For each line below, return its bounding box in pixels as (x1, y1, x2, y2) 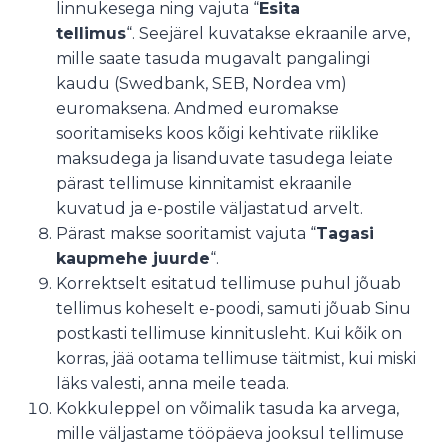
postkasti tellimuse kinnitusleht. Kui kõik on (56, 324, 402, 343)
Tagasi (316, 224, 374, 243)
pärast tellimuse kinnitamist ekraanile (56, 174, 352, 193)
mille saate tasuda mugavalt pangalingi (56, 49, 370, 68)
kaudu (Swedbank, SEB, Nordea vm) (56, 74, 347, 93)
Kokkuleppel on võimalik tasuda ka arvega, (56, 399, 399, 418)
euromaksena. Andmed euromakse (56, 99, 339, 118)
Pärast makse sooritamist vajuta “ (56, 224, 316, 243)
